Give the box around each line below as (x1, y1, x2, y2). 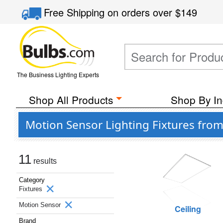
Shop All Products (28, 92, 113, 107)
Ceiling (175, 203, 202, 215)
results (31, 157, 57, 165)
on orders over (108, 5, 176, 19)
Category (19, 176, 45, 184)
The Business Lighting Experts (16, 70, 99, 79)
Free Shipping (44, 5, 108, 19)
